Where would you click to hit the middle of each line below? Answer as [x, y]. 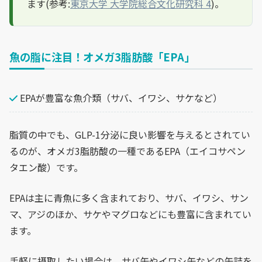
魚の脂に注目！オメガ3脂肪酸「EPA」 [102, 56]
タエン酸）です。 [46, 167]
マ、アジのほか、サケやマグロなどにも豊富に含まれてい [130, 214]
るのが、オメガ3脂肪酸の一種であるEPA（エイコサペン [127, 151]
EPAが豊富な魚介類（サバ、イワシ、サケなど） [120, 97]
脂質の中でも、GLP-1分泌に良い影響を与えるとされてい [130, 134]
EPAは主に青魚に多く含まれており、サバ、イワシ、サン [129, 197]
